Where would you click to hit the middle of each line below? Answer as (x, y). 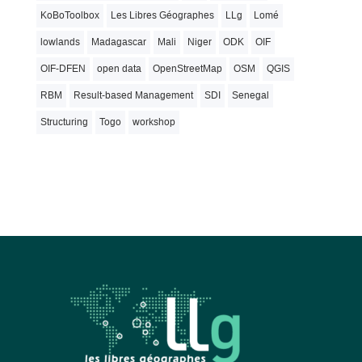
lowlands (60, 42)
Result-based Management (133, 96)
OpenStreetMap (187, 69)
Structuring (64, 122)
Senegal (250, 96)
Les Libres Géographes (162, 16)
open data (119, 69)
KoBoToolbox (69, 16)
